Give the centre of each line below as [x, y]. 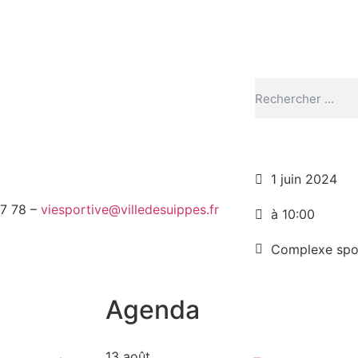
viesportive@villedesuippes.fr [130, 210]
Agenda [153, 309]
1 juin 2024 [304, 179]
